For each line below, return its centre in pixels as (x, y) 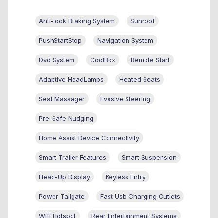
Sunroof (143, 21)
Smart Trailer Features (73, 157)
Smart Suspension (149, 157)
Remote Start (150, 60)
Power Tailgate (62, 196)
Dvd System (57, 60)
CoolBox (103, 60)
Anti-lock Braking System (77, 21)
